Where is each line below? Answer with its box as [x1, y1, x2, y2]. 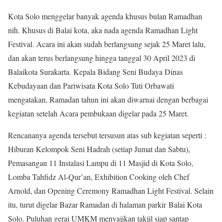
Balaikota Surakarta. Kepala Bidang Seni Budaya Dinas [8, 66, 183, 77]
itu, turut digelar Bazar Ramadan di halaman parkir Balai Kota [8, 199, 202, 210]
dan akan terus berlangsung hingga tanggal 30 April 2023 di [8, 52, 195, 63]
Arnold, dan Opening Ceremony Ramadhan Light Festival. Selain [8, 185, 214, 196]
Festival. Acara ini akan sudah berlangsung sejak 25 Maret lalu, [8, 38, 206, 49]
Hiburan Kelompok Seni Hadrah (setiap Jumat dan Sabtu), [8, 143, 190, 154]
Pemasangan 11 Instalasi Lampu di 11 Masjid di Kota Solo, [8, 157, 193, 168]
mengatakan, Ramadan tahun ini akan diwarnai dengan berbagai [8, 94, 208, 105]
